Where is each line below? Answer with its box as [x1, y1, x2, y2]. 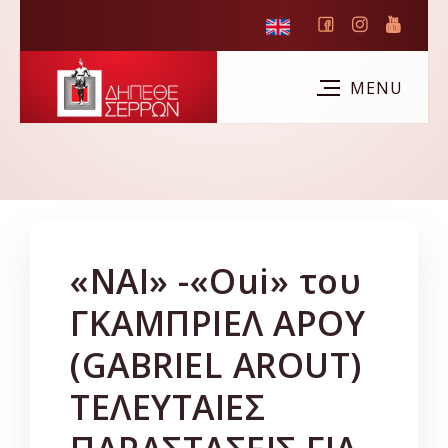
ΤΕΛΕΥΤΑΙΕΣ [70, 384, 265, 430]
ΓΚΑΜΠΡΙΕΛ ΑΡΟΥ [70, 300, 365, 346]
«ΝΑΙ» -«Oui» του [70, 258, 361, 304]
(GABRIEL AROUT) [70, 342, 362, 388]
